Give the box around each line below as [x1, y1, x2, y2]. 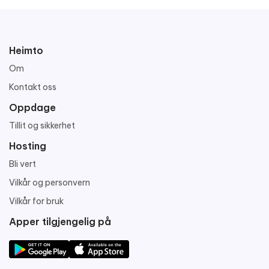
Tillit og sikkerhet [9, 119, 75, 131]
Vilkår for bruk [9, 195, 64, 207]
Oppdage [9, 101, 56, 113]
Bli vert [9, 158, 36, 169]
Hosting [9, 139, 46, 152]
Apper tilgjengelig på [9, 215, 111, 228]
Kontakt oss [9, 81, 56, 92]
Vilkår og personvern [9, 177, 90, 188]
